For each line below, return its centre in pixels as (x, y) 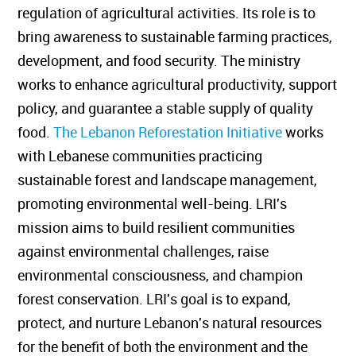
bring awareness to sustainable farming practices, (186, 37)
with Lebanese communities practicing (151, 156)
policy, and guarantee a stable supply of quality (177, 108)
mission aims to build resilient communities (168, 227)
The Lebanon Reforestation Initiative (179, 132)
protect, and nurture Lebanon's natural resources (181, 323)
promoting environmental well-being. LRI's (164, 203)
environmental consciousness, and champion (172, 275)
